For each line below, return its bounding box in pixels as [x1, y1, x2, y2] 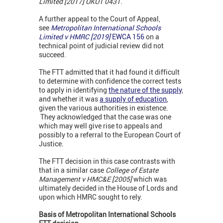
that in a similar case [39, 165, 106, 175]
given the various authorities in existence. [39, 103, 168, 113]
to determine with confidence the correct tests [39, 76, 181, 86]
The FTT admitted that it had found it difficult [39, 67, 180, 77]
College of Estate [106, 165, 158, 175]
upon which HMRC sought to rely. [39, 192, 142, 202]
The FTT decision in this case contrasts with [39, 156, 175, 166]
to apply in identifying [39, 85, 109, 95]
